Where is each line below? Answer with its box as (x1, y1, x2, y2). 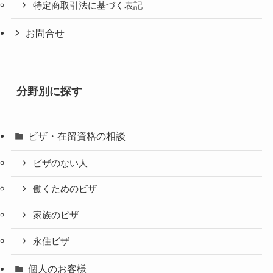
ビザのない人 (33, 158, 88, 168)
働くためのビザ (33, 184, 97, 194)
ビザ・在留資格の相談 (28, 130, 126, 141)
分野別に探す (16, 85, 82, 97)
